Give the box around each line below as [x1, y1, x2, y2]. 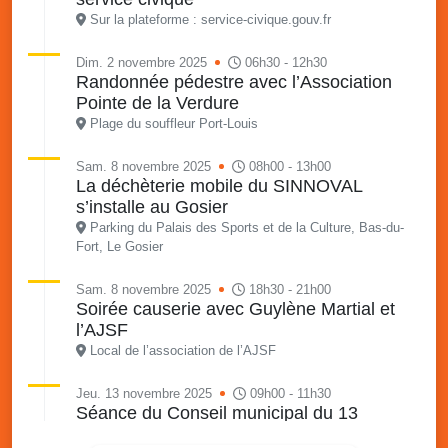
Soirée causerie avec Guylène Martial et [76, 299, 395, 320]
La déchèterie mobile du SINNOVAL [76, 176, 362, 197]
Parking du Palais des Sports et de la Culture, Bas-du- [89, 220, 404, 236]
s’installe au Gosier [76, 197, 228, 218]
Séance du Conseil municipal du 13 [76, 403, 358, 424]
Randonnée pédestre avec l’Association [76, 72, 392, 93]
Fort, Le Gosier [76, 239, 163, 255]
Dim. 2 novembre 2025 [76, 55, 207, 71]
